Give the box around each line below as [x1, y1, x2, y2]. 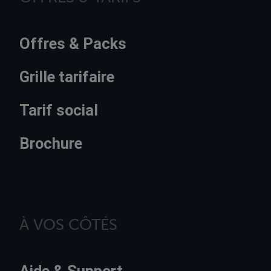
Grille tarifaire [19, 68, 114, 87]
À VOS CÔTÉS [19, 215, 117, 235]
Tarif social [19, 101, 98, 120]
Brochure [19, 134, 82, 153]
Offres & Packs [19, 34, 126, 53]
